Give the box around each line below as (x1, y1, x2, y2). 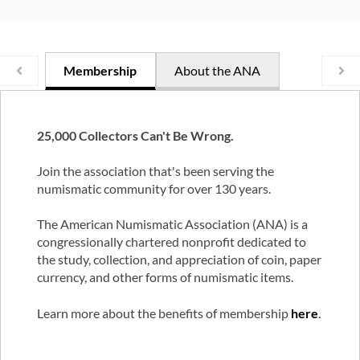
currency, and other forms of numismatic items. (36, 269, 293, 285)
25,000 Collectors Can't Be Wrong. (36, 127, 234, 143)
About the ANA (174, 62, 261, 78)
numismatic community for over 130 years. (36, 181, 271, 197)
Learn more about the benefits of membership (36, 305, 291, 321)
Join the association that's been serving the (36, 163, 274, 179)
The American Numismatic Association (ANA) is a (36, 216, 308, 232)
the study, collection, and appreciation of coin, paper (36, 252, 321, 268)
